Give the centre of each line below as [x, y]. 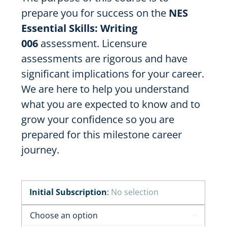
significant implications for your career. [113, 74]
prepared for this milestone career [102, 135]
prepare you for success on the [95, 13]
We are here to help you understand [105, 89]
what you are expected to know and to [111, 104]
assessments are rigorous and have [105, 59]
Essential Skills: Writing [80, 28]
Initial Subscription [68, 192]
